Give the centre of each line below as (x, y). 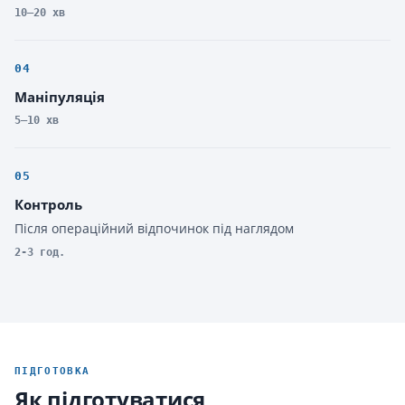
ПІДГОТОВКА (52, 371)
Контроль (48, 204)
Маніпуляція (60, 97)
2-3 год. (40, 252)
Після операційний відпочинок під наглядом (154, 228)
